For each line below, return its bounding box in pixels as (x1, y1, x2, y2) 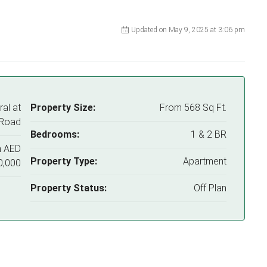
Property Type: (30, 156, 97, 167)
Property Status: (30, 182, 107, 194)
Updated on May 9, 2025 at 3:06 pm (131, 26, 245, 34)
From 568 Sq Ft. (160, 102, 226, 113)
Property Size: (30, 102, 95, 113)
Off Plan (194, 182, 226, 194)
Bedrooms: (30, 129, 79, 140)
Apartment (183, 156, 226, 167)
